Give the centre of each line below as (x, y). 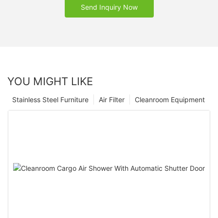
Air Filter (112, 99)
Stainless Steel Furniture (50, 99)
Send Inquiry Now (109, 7)
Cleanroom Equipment (170, 99)
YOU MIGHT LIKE (50, 81)
